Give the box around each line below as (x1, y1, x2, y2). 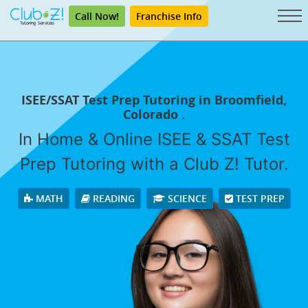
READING (89, 191, 135, 205)
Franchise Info (136, 10, 202, 23)
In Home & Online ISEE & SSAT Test (18, 129, 290, 149)
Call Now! (75, 10, 119, 23)
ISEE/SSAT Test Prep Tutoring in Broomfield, (21, 91, 287, 109)
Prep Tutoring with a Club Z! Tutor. (19, 153, 289, 174)
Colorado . (123, 105, 185, 123)
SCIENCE (164, 191, 207, 205)
